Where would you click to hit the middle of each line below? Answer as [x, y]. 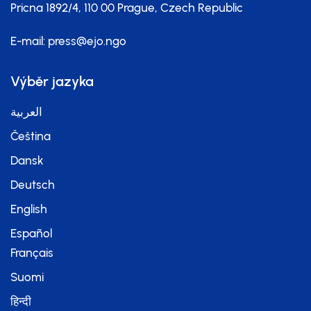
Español [31, 233]
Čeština [31, 136]
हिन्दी [21, 301]
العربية [26, 112]
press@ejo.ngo [87, 41]
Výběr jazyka [52, 81]
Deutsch [33, 185]
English [29, 209]
